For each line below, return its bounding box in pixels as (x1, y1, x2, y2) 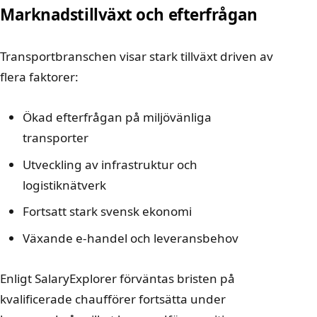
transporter (23, 129, 88, 146)
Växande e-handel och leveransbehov (23, 229, 238, 246)
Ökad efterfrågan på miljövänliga (23, 109, 212, 126)
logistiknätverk (23, 176, 106, 193)
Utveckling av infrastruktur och (23, 156, 197, 173)
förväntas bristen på (117, 270, 235, 287)
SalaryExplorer (35, 270, 117, 287)
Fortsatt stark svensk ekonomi (23, 203, 192, 220)
